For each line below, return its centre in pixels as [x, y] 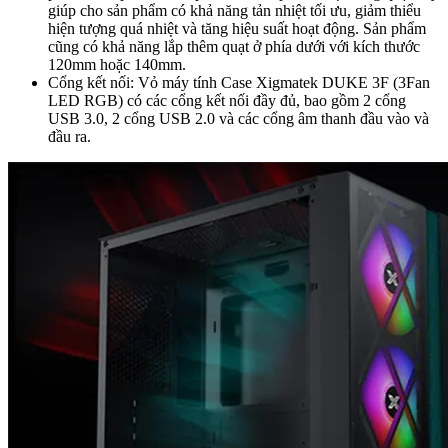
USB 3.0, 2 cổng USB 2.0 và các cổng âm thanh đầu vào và [238, 118]
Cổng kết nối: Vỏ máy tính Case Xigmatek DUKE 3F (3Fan [239, 82]
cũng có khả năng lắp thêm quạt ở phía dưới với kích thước [234, 46]
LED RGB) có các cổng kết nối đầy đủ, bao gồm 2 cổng [227, 100]
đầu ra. [69, 136]
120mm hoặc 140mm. [117, 64]
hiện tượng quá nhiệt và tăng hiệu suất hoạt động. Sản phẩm [237, 28]
